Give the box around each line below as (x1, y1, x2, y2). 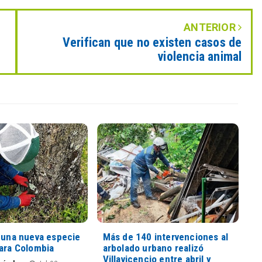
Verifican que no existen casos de (62, 35, 242, 50)
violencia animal (158, 49, 242, 64)
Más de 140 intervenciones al (102, 231, 229, 243)
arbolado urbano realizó (102, 242, 204, 254)
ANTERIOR (184, 21, 239, 33)
